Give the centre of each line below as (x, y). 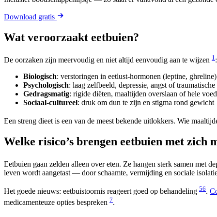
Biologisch (40, 76)
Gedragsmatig (46, 93)
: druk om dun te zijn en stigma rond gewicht (146, 102)
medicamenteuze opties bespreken (57, 202)
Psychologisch (46, 85)
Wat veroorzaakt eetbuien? (71, 37)
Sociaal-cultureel (50, 102)
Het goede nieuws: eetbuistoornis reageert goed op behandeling (101, 191)
